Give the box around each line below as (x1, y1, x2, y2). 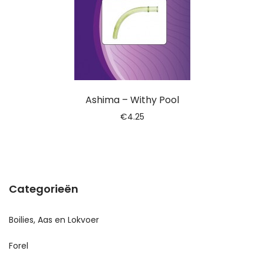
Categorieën (9, 181, 78, 196)
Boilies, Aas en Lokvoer (9, 214, 99, 226)
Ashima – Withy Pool (85, 93, 179, 107)
